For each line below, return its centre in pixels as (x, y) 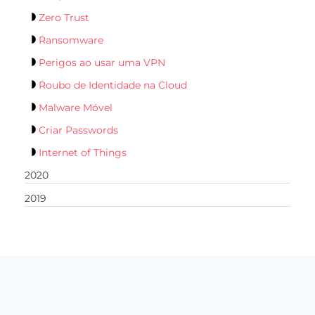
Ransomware (71, 40)
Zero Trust (64, 18)
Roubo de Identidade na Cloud (113, 85)
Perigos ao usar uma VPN (102, 63)
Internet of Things (83, 153)
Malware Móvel (76, 108)
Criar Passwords (78, 130)
